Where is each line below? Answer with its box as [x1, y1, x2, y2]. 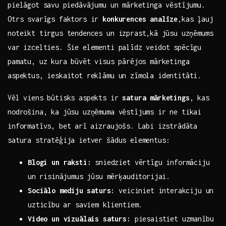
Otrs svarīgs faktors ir [8, 15, 103, 24]
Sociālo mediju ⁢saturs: [28, 186, 115, 195]
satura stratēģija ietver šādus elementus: [8, 136, 170, 145]
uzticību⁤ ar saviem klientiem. [28, 200, 143, 209]
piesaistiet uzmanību [130, 214, 214, 223]
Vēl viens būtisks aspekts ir [8, 93, 123, 102]
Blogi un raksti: [28, 158, 91, 167]
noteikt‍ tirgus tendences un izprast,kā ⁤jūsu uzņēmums [8, 29, 213, 38]
